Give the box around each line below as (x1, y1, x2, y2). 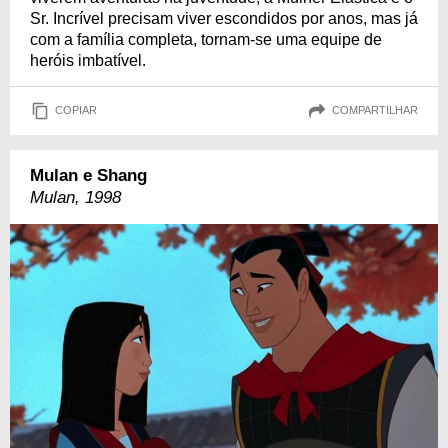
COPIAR (55, 104, 97, 117)
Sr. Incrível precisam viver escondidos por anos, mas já (30, 9, 418, 27)
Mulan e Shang (30, 165, 147, 185)
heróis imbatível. (30, 51, 146, 69)
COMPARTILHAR (332, 104, 418, 117)
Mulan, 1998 (30, 187, 121, 207)
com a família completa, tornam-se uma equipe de (30, 30, 382, 48)
